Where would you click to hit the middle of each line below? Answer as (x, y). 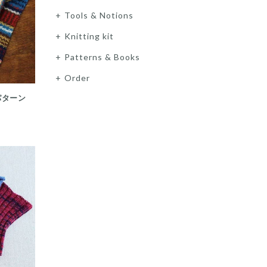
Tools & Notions (99, 15)
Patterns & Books (102, 57)
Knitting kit (89, 36)
